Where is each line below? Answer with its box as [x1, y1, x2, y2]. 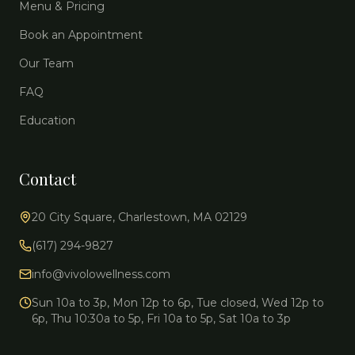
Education [19, 113, 75, 128]
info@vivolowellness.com [32, 267, 170, 281]
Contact [19, 168, 76, 189]
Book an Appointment [19, 28, 143, 42]
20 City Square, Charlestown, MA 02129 [32, 210, 247, 224]
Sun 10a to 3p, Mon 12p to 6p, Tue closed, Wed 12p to [32, 296, 324, 310]
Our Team [19, 56, 74, 71]
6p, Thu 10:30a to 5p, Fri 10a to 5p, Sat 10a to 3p [32, 311, 291, 326]
